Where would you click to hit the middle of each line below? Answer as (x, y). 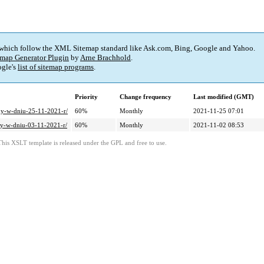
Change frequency (146, 97)
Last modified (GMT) (224, 97)
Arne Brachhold (105, 58)
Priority (86, 97)
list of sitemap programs (56, 67)
